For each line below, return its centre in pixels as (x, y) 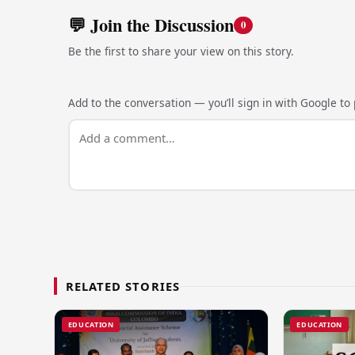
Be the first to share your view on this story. (181, 52)
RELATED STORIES (123, 286)
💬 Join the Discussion (151, 25)
